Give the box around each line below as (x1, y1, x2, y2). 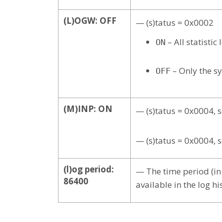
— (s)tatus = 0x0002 (136, 16, 214, 28)
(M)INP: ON (63, 103, 112, 114)
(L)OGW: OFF (63, 14, 116, 26)
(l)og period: (63, 163, 114, 175)
